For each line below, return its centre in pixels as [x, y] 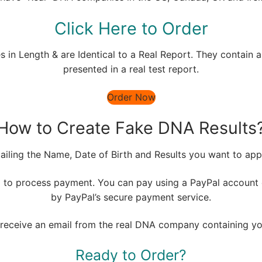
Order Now [131, 97]
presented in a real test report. [131, 69]
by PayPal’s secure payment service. [131, 197]
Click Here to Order [131, 28]
